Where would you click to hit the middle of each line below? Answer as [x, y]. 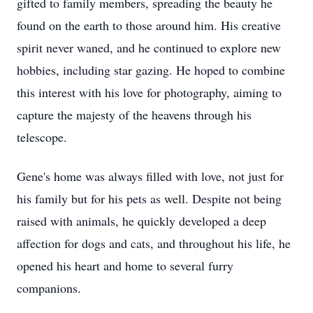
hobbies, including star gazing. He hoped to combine [151, 70]
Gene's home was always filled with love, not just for [150, 176]
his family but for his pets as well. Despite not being [149, 198]
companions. [49, 288]
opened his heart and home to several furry [125, 265]
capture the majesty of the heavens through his [134, 115]
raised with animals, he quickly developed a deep [141, 221]
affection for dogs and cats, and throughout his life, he [154, 243]
